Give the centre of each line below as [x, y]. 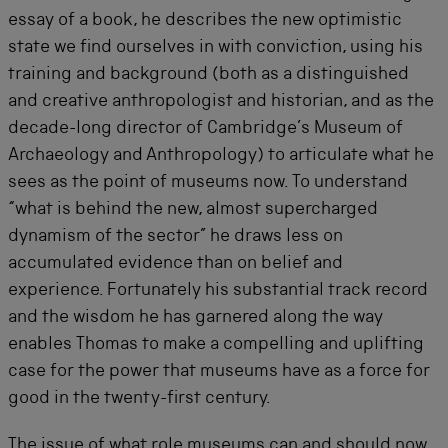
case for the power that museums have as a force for [219, 371]
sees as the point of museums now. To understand [208, 182]
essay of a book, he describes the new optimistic [205, 20]
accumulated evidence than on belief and [175, 263]
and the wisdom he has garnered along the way [195, 317]
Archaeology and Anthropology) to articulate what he [221, 155]
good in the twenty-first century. [139, 398]
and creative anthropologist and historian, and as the [221, 101]
